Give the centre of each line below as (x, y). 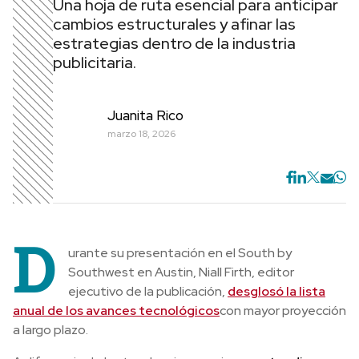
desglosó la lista (276, 291)
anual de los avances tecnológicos (116, 311)
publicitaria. (95, 63)
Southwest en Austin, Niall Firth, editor (181, 272)
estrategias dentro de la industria (174, 43)
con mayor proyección (283, 311)
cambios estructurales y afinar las (174, 24)
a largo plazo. (50, 330)
